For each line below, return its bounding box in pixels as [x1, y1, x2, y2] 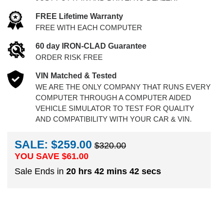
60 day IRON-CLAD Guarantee [35, 42, 146, 50]
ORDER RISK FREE [35, 53, 103, 61]
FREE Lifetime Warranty [35, 12, 123, 20]
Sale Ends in [15, 166, 66, 176]
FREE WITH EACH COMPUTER [35, 23, 142, 32]
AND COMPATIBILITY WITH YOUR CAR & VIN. [35, 115, 192, 123]
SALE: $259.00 [15, 138, 92, 151]
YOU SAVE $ [15, 151, 67, 161]
